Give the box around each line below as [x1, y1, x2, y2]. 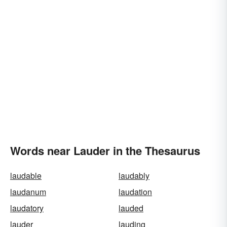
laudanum [10, 186, 46, 198]
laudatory [10, 202, 44, 214]
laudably [119, 170, 149, 181]
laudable [10, 170, 42, 181]
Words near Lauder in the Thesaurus [10, 142, 200, 159]
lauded [119, 202, 143, 214]
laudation [119, 186, 152, 198]
